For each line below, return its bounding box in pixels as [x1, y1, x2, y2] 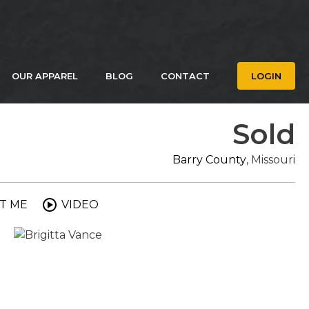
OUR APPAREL [12, 70, 78, 81]
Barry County [172, 153, 246, 166]
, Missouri [246, 153, 295, 166]
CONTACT [161, 70, 210, 81]
